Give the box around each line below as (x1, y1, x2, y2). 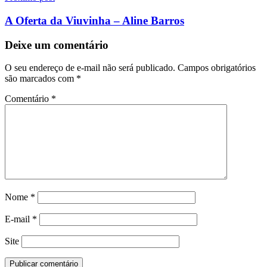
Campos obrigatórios (178, 63, 256, 73)
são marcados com (5, 73, 76, 84)
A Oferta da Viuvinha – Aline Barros (5, 14, 184, 27)
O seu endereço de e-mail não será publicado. (5, 63, 175, 73)
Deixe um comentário (5, 38, 108, 51)
